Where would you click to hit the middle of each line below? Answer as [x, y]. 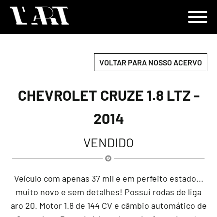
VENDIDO [108, 142]
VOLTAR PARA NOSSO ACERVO [151, 62]
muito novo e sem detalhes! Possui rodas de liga [108, 192]
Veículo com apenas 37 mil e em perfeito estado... [108, 178]
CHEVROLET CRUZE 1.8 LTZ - [108, 95]
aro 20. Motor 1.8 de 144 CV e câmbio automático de [108, 206]
